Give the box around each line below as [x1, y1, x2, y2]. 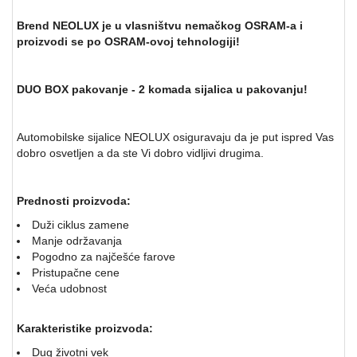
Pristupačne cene [32, 265, 120, 279]
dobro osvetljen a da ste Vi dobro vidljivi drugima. [17, 146, 270, 159]
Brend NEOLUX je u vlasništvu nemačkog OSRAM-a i [17, 18, 303, 32]
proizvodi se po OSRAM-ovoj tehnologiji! [17, 34, 240, 48]
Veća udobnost [32, 281, 107, 295]
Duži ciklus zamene [32, 218, 129, 231]
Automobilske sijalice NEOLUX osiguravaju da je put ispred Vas [17, 130, 334, 143]
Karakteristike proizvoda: [17, 321, 153, 335]
